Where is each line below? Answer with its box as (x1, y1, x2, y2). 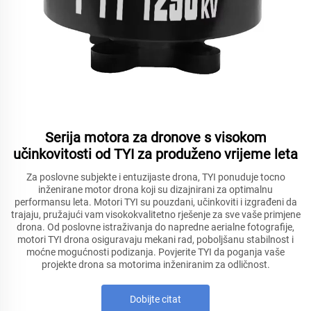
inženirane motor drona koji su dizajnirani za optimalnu (38, 184, 273, 196)
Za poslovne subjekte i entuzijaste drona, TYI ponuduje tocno (26, 171, 285, 183)
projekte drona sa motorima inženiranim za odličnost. (41, 259, 270, 271)
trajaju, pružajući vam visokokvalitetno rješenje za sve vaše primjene (10, 209, 301, 221)
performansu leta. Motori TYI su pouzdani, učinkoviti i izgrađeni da (14, 196, 297, 208)
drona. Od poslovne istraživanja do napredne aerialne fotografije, (17, 221, 294, 233)
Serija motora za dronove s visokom (44, 129, 267, 146)
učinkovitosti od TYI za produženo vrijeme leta (13, 146, 298, 163)
